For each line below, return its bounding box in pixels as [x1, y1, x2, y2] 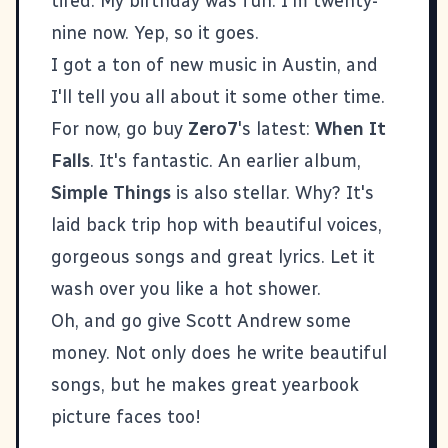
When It [315, 117, 386, 140]
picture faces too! [51, 405, 201, 428]
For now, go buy [51, 117, 188, 140]
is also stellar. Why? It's [171, 181, 374, 204]
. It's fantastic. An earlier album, [90, 149, 361, 172]
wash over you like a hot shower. [51, 277, 321, 300]
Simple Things [51, 181, 171, 204]
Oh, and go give [51, 309, 186, 332]
